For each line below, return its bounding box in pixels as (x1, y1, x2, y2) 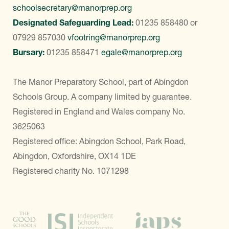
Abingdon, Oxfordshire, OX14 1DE (13, 151, 136, 161)
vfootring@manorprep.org (67, 32, 160, 42)
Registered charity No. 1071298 (13, 166, 129, 176)
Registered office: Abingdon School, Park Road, (13, 136, 186, 146)
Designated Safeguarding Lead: (13, 17, 135, 28)
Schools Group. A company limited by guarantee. (13, 91, 192, 102)
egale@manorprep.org (101, 47, 182, 57)
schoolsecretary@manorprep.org (13, 3, 132, 13)
